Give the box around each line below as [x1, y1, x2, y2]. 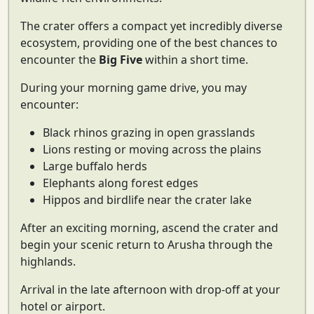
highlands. [20, 254, 76, 270]
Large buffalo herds [43, 158, 147, 175]
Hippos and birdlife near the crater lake [43, 192, 252, 208]
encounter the [20, 52, 99, 68]
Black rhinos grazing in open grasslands [43, 125, 255, 141]
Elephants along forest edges [43, 175, 198, 191]
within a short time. [142, 52, 248, 68]
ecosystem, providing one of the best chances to [20, 35, 278, 51]
